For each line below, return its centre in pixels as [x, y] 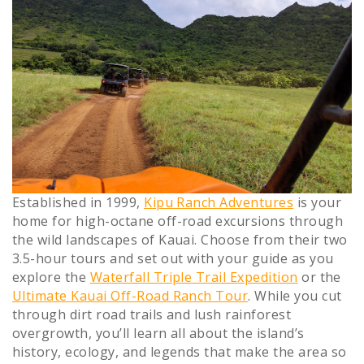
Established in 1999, [78, 202]
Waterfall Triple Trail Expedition [194, 277]
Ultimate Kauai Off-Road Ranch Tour [130, 295]
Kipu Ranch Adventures [219, 202]
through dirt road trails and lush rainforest [152, 314]
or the [319, 277]
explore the [51, 277]
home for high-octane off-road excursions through [178, 221]
